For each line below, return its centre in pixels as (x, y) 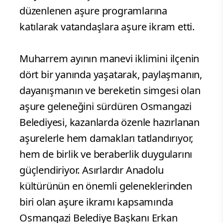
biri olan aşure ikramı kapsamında (96, 202)
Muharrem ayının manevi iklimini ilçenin (110, 59)
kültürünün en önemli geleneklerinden (106, 186)
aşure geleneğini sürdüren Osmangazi (106, 107)
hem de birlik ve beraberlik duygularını (106, 154)
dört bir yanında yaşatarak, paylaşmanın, (111, 75)
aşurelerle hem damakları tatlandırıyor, (107, 138)
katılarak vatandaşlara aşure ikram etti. (107, 27)
